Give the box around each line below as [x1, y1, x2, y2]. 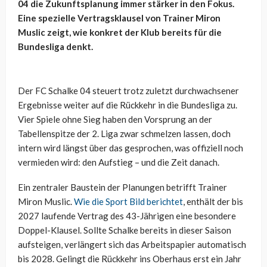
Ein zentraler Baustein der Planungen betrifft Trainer [18, 182, 227, 193]
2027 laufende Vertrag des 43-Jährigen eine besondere [18, 210, 236, 222]
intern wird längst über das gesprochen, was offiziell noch [18, 142, 243, 154]
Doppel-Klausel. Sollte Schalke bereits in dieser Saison [18, 225, 231, 236]
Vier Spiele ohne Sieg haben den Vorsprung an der [18, 114, 212, 125]
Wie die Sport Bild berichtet [74, 196, 183, 207]
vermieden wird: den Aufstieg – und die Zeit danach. [18, 157, 219, 168]
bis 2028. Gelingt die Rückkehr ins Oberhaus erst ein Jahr [18, 253, 241, 265]
